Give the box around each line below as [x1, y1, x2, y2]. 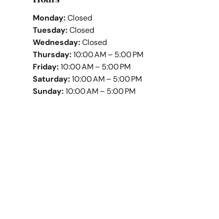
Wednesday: [33, 37, 81, 47]
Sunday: [33, 86, 64, 96]
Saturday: [33, 74, 70, 84]
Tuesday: [33, 25, 68, 35]
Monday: [33, 13, 66, 23]
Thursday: [33, 49, 72, 60]
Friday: [33, 62, 59, 72]
